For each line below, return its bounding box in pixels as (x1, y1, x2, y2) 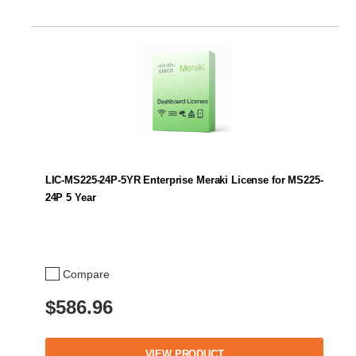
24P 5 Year (44, 191, 96, 203)
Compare (63, 267, 110, 281)
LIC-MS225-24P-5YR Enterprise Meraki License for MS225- (44, 173, 323, 186)
